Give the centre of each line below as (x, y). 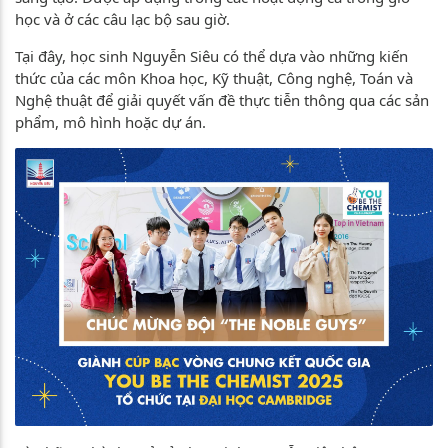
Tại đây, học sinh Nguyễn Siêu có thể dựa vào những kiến (211, 55)
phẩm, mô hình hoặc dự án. (112, 121)
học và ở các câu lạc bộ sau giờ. (124, 18)
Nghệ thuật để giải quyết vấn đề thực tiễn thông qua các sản (222, 99)
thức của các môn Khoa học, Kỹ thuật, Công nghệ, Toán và (214, 77)
